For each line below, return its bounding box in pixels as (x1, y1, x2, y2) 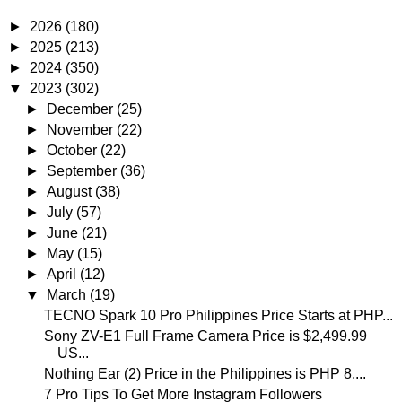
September (47, 162, 121, 179)
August (47, 183, 96, 199)
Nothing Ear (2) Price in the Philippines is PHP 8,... (43, 365, 366, 381)
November (47, 121, 118, 137)
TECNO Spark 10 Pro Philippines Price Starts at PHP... (43, 307, 393, 323)
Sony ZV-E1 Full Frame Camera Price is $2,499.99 (43, 328, 367, 344)
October (47, 142, 101, 158)
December (47, 100, 118, 117)
